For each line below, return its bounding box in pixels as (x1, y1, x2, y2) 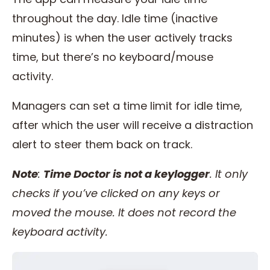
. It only (210, 166, 248, 182)
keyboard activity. (12, 224, 111, 240)
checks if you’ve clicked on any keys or (12, 186, 220, 201)
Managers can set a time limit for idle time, (12, 98, 242, 114)
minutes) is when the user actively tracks (12, 30, 233, 46)
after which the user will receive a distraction (12, 118, 253, 133)
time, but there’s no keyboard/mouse (12, 49, 213, 65)
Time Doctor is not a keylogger (43, 166, 210, 182)
